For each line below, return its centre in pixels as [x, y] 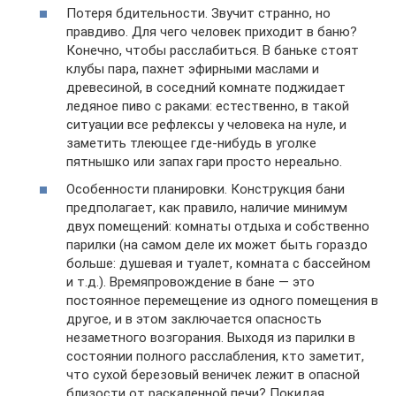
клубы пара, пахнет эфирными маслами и [193, 69]
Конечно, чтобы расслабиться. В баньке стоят [213, 50]
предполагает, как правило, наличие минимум [207, 208]
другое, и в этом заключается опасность [194, 320]
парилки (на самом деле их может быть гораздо [217, 245]
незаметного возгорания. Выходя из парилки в [211, 338]
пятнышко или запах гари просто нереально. [204, 161]
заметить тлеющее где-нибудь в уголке [191, 143]
